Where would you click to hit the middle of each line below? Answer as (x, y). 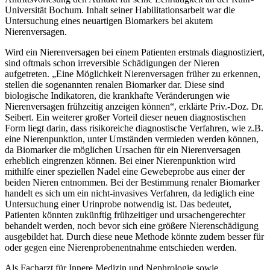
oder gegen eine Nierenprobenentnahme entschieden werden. (121, 248)
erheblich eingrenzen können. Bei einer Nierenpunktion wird (120, 161)
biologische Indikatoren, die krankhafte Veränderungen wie (117, 96)
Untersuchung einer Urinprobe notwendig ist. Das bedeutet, (118, 204)
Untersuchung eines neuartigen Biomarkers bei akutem (109, 21)
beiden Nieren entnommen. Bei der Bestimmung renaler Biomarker (132, 183)
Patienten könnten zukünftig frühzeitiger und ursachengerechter (125, 215)
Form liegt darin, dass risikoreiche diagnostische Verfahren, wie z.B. (134, 128)
